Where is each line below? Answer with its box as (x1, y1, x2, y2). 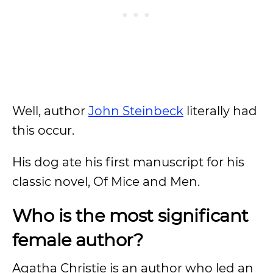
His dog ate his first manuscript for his (12, 155, 244, 169)
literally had (183, 104, 257, 118)
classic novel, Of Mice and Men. (12, 174, 203, 189)
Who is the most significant (12, 205, 249, 226)
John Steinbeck (88, 104, 183, 118)
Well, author (12, 104, 88, 118)
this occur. (12, 123, 77, 138)
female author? (12, 229, 143, 250)
